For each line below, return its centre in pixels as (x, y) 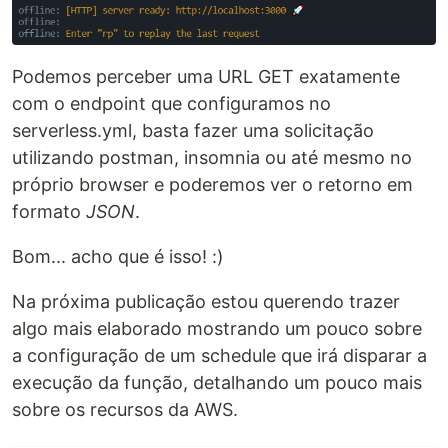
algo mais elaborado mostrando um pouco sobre (217, 329)
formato (49, 212)
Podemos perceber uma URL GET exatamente (206, 77)
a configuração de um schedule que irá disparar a (219, 356)
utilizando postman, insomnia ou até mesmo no (212, 158)
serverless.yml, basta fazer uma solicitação (193, 131)
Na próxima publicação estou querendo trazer (206, 302)
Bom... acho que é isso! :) (118, 257)
